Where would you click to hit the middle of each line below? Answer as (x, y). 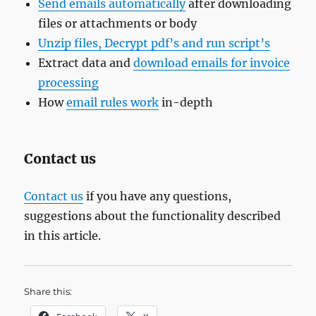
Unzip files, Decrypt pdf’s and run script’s (154, 43)
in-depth (186, 103)
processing (69, 83)
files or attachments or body (118, 24)
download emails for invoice (212, 63)
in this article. (63, 236)
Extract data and (86, 63)
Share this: (48, 292)
